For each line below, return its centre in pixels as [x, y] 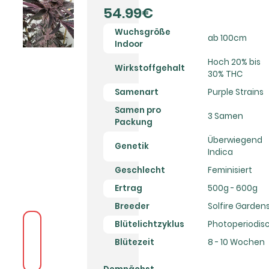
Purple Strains [235, 92]
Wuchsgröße [142, 32]
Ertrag [128, 189]
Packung [133, 122]
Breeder [132, 207]
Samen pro [138, 110]
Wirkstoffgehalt [150, 68]
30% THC [225, 74]
